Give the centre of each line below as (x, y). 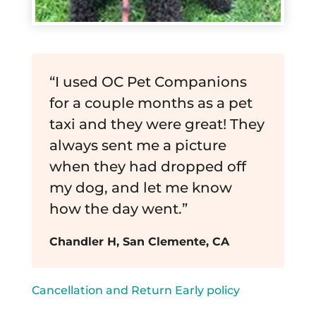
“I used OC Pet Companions (148, 82)
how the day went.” (118, 209)
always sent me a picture (138, 146)
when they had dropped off (147, 167)
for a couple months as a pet (151, 103)
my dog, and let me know (140, 188)
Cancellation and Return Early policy (135, 291)
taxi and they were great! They (157, 124)
